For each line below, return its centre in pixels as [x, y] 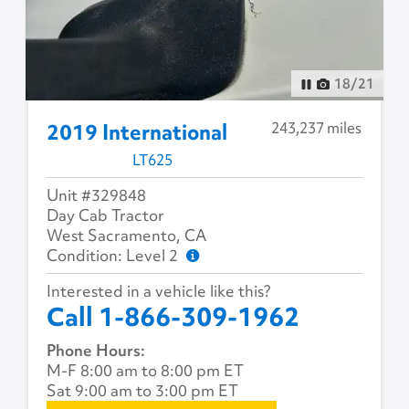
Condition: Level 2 [115, 256]
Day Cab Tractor [106, 215]
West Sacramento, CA [127, 236]
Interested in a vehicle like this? [159, 291]
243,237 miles [317, 128]
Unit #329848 [97, 195]
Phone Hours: [96, 351]
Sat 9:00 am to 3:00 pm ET [143, 391]
